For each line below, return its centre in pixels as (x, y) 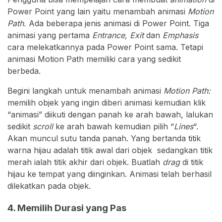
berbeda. (24, 71)
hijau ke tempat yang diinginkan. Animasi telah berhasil (110, 174)
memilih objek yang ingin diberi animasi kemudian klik (107, 103)
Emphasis (180, 35)
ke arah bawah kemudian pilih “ (113, 127)
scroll (43, 127)
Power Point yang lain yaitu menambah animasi (98, 12)
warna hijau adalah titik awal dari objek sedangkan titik (110, 150)
